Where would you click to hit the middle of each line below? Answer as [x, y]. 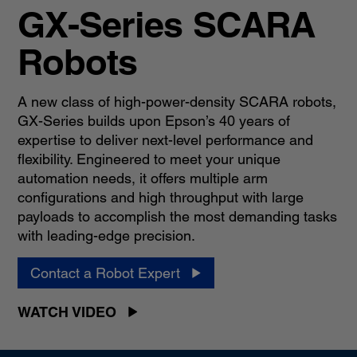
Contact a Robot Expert [105, 273]
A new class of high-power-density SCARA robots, [177, 101]
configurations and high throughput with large [160, 197]
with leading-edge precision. [106, 235]
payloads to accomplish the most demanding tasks [177, 216]
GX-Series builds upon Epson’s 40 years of [153, 120]
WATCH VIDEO [67, 312]
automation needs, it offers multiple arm [142, 178]
